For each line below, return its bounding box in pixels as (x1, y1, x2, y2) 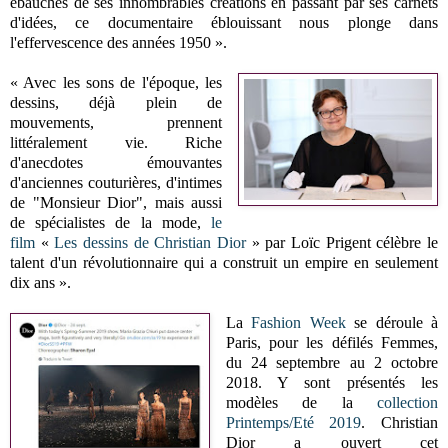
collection (377, 393, 438, 411)
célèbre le (376, 233, 439, 251)
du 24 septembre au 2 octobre (225, 353, 438, 371)
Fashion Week (251, 313, 346, 331)
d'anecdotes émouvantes (10, 153, 223, 171)
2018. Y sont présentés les (225, 373, 438, 391)
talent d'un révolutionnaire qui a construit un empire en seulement (10, 253, 438, 271)
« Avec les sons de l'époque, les (10, 73, 223, 91)
